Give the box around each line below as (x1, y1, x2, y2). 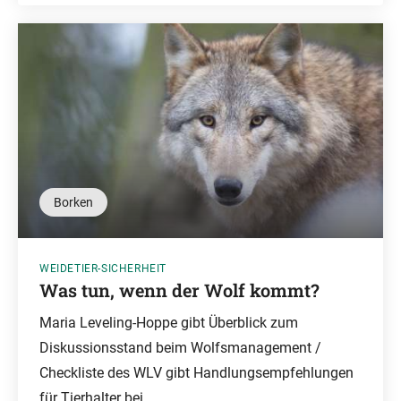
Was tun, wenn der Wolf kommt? (39, 278, 320, 302)
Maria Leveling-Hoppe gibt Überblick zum (39, 314, 298, 331)
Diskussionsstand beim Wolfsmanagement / (39, 339, 321, 356)
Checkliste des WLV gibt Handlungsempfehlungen (39, 364, 354, 381)
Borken (54, 195, 93, 209)
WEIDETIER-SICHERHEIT (39, 262, 166, 275)
